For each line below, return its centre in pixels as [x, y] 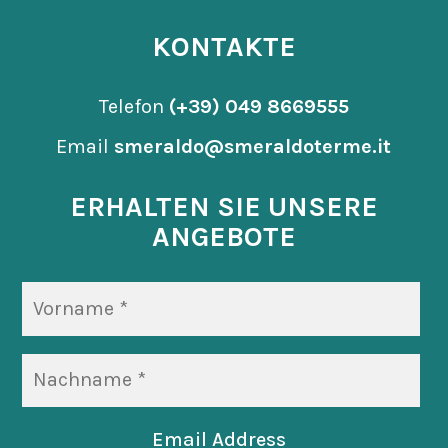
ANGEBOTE [223, 237]
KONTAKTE [223, 47]
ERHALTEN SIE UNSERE [223, 207]
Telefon [133, 107]
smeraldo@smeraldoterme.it [253, 147]
